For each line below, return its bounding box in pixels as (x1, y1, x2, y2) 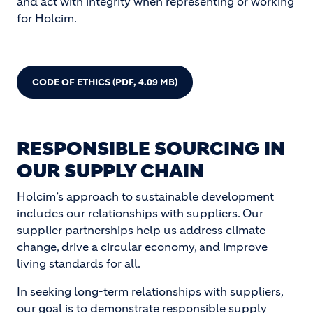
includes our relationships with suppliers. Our (17, 206, 263, 220)
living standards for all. (17, 256, 143, 270)
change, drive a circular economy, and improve (17, 240, 268, 254)
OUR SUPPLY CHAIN (17, 159, 204, 183)
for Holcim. (17, 11, 77, 25)
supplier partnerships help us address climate (17, 223, 265, 237)
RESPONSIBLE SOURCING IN (17, 137, 285, 161)
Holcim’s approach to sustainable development (17, 189, 274, 203)
